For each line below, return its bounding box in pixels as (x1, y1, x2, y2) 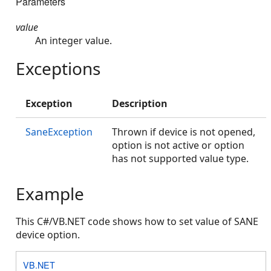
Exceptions (16, 57, 100, 80)
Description (112, 97, 168, 111)
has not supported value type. (112, 152, 249, 166)
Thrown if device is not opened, (112, 125, 255, 139)
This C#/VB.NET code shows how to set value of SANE (16, 215, 258, 229)
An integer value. (35, 34, 112, 48)
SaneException (25, 125, 93, 139)
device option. (16, 228, 80, 242)
